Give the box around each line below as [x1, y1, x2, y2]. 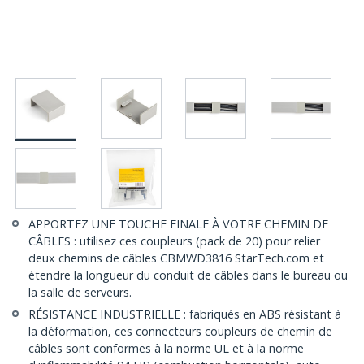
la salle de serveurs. [28, 284, 132, 301]
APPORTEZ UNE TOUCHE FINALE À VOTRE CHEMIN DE [28, 216, 328, 232]
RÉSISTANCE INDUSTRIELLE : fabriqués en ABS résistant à [28, 306, 341, 323]
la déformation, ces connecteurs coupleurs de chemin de [28, 323, 332, 340]
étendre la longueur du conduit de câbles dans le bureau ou [28, 267, 348, 284]
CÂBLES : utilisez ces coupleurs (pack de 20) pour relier [28, 233, 320, 249]
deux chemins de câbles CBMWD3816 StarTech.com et [28, 250, 324, 266]
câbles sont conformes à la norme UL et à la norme [28, 340, 304, 357]
